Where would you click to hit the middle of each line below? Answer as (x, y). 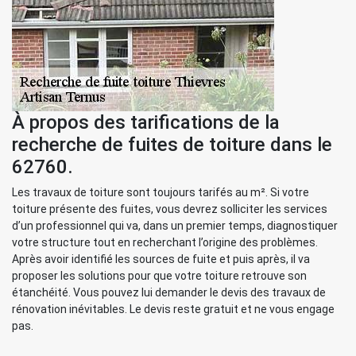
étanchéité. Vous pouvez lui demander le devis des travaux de (169, 292)
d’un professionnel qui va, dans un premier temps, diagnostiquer (175, 226)
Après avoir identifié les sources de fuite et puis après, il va (161, 259)
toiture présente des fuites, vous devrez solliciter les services (170, 209)
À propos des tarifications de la (146, 122)
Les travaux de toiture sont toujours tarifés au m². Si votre (161, 192)
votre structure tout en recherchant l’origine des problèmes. (165, 242)
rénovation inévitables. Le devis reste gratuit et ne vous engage (173, 309)
